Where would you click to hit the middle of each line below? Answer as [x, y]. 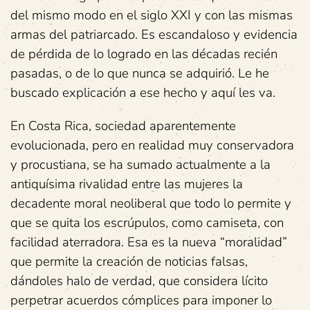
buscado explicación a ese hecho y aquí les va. [143, 93]
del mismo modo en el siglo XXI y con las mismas [152, 15]
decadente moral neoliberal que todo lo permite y [151, 203]
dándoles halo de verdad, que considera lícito [139, 281]
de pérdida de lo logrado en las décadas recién [144, 54]
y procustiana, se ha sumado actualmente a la [140, 165]
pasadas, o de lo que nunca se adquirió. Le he [140, 73]
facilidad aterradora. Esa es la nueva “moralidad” [149, 242]
